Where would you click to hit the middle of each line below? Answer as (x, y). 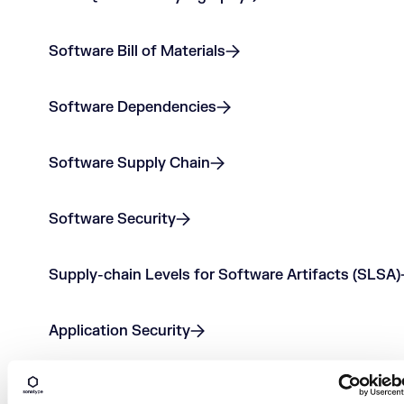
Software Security (112, 219)
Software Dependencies (133, 107)
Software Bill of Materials (137, 51)
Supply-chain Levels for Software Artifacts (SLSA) (225, 275)
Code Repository (107, 387)
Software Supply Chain (129, 163)
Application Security (119, 331)
